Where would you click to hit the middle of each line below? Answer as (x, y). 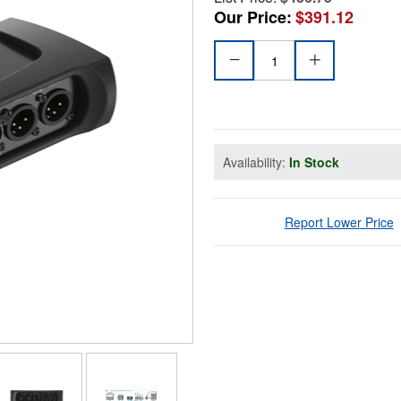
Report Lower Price (339, 222)
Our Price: (253, 17)
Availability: (256, 162)
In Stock (314, 162)
